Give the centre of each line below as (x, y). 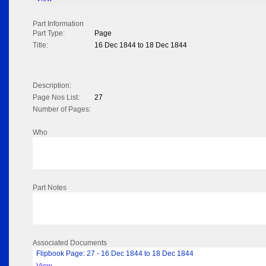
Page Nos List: (56, 98)
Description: (52, 86)
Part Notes (50, 188)
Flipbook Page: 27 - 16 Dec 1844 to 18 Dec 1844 (115, 254)
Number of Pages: (62, 110)
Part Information (58, 24)
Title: (40, 45)
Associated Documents (70, 243)
